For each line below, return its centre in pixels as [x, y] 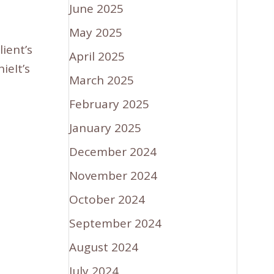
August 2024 [104, 247]
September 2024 [116, 223]
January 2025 [106, 128]
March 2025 [102, 80]
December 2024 [113, 151]
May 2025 [96, 32]
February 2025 [109, 104]
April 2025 [97, 56]
